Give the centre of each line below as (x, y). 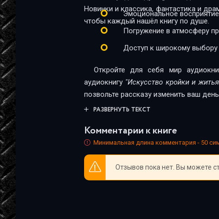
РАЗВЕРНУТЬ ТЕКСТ (122, 110)
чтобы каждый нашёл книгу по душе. (147, 21)
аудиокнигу (105, 82)
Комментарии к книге (131, 131)
